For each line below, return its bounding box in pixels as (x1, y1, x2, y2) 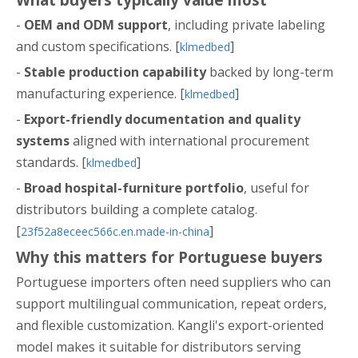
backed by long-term (206, 63, 333, 81)
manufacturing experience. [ (16, 85, 185, 102)
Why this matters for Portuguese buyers (16, 247, 323, 267)
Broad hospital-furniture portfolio (24, 179, 244, 197)
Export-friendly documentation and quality (24, 110, 300, 128)
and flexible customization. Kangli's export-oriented (16, 316, 324, 334)
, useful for (244, 179, 309, 197)
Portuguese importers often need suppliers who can (16, 273, 331, 291)
